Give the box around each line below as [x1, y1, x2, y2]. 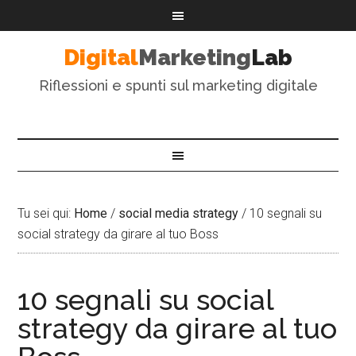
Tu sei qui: [17, 206, 75, 221]
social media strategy [118, 206, 239, 221]
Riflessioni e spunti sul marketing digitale [38, 77, 318, 94]
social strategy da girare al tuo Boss [17, 226, 219, 242]
